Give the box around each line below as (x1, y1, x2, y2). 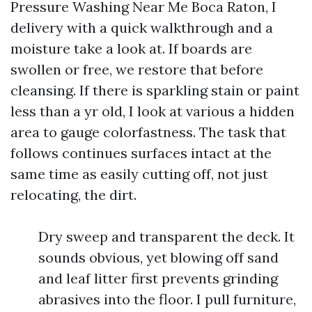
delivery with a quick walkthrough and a (10, 19, 273, 36)
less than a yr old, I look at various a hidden (10, 102, 295, 120)
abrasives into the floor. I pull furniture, (38, 290, 296, 308)
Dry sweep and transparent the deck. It (38, 228, 295, 245)
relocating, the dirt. (10, 186, 136, 203)
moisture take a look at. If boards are (10, 40, 252, 57)
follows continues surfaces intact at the (10, 144, 272, 162)
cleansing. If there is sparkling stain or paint (10, 81, 299, 99)
